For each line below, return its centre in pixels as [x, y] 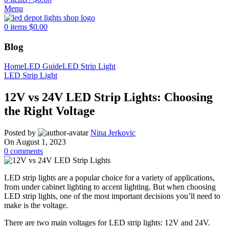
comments [27, 151]
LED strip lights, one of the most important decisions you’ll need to [112, 196]
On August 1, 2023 [35, 142]
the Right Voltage [50, 111]
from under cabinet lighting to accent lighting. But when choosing [110, 187]
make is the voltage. [36, 205]
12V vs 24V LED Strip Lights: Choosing [108, 97]
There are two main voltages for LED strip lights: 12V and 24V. [107, 223]
